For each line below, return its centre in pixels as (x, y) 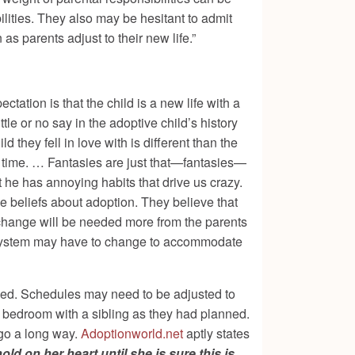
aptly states (216, 334)
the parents (216, 222)
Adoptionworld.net (132, 334)
